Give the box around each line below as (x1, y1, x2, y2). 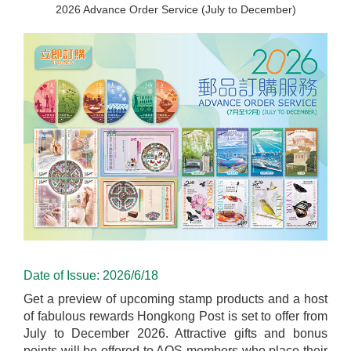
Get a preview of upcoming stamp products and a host (24, 292, 327, 306)
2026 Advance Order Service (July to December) (55, 3, 296, 16)
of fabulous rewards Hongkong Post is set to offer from (24, 309, 327, 324)
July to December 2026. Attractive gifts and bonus (24, 327, 327, 341)
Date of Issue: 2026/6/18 (24, 269, 158, 283)
